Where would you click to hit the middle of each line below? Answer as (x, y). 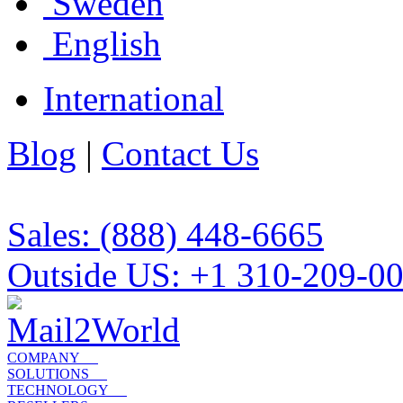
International (134, 99)
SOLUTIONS (48, 374)
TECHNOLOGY (58, 390)
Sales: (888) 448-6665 (166, 234)
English (102, 44)
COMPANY (44, 358)
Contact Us (180, 153)
